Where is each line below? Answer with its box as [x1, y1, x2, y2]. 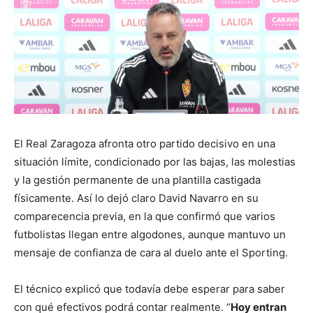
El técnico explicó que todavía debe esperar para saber [14, 282, 285, 296]
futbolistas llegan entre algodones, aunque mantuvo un [14, 227, 286, 241]
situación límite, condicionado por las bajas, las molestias [14, 154, 296, 168]
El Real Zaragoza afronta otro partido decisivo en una [14, 136, 275, 150]
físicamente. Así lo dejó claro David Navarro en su [14, 191, 259, 205]
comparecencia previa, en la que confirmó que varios [14, 209, 275, 223]
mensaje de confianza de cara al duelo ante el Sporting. [14, 245, 288, 259]
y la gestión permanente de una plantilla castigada [14, 173, 261, 187]
